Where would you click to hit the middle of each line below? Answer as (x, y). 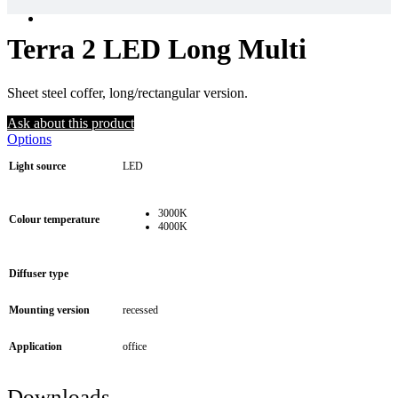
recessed (140, 310)
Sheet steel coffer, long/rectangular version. (127, 92)
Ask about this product (71, 123)
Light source (37, 166)
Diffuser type (39, 273)
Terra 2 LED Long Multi (157, 49)
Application (36, 346)
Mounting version (49, 310)
